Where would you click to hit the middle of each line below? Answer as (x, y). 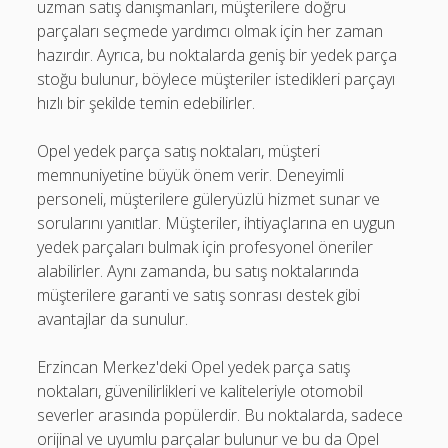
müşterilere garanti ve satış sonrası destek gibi (199, 295)
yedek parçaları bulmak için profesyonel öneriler (205, 247)
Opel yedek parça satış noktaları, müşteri (179, 151)
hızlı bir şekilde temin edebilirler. (146, 103)
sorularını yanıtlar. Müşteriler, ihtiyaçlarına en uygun (216, 223)
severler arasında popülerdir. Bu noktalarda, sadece (220, 415)
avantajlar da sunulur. (113, 319)
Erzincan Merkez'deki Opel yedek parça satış (194, 367)
